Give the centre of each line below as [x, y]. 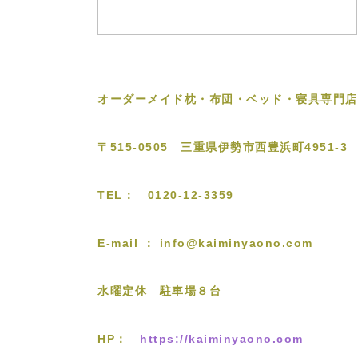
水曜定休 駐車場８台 [159, 290]
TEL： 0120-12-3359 [166, 195]
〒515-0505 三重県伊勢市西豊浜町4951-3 [223, 147]
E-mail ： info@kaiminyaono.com [205, 243]
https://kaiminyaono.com [222, 338]
